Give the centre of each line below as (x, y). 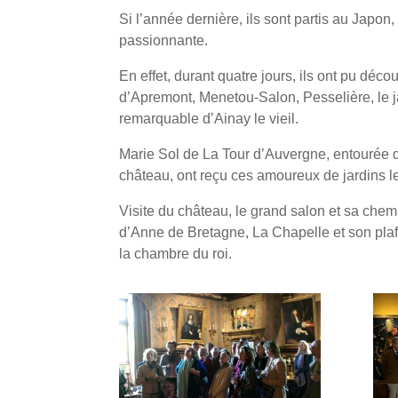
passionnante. (164, 40)
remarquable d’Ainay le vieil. (209, 118)
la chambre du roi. (176, 253)
